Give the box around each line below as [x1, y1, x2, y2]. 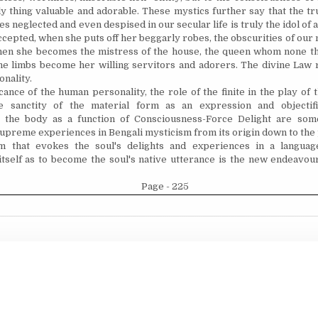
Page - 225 [141, 180, 189, 192]
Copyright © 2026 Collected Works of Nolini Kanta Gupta [33, 281, 285, 291]
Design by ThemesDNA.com [97, 301, 221, 311]
